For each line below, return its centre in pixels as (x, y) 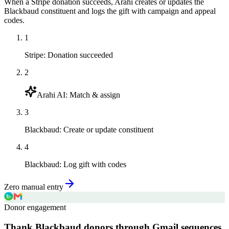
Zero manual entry (34, 187)
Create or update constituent (108, 130)
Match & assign (95, 95)
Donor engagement (35, 208)
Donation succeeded (80, 55)
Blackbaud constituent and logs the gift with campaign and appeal (110, 11)
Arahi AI (51, 95)
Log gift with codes (95, 165)
